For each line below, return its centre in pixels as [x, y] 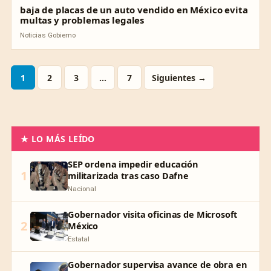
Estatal [79, 239]
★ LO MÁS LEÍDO [58, 139]
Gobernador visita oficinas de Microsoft [153, 214]
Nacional [82, 189]
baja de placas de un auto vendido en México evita [134, 10]
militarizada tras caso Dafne [128, 175]
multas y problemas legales [82, 20]
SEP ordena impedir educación [133, 164]
